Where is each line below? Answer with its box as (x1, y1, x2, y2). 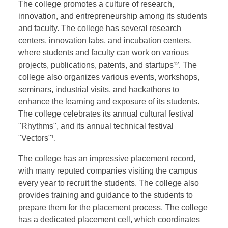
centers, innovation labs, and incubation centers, (18, 36, 192, 45)
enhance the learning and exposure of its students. (18, 97, 199, 106)
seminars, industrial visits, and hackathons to (18, 84, 179, 94)
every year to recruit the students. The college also (18, 178, 199, 187)
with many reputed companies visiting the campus (18, 166, 197, 175)
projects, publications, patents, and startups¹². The (18, 60, 197, 69)
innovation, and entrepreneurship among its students (18, 11, 207, 20)
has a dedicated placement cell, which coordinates (18, 215, 200, 224)
